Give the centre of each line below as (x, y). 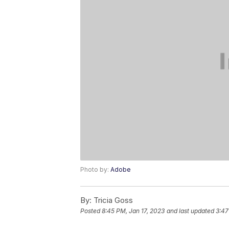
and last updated (190, 211)
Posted (91, 211)
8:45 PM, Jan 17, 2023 (133, 211)
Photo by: (95, 169)
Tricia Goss (112, 200)
